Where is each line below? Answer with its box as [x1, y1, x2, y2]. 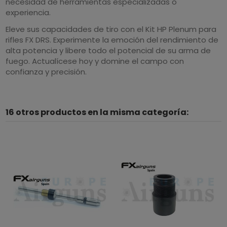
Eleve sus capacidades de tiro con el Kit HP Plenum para [6, 23, 217, 34]
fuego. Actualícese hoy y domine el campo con [6, 55, 184, 66]
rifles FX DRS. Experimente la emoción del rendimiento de [6, 34, 219, 45]
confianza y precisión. [6, 66, 87, 77]
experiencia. [6, 7, 51, 18]
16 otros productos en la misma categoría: [6, 106, 189, 118]
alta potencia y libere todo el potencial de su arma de [6, 45, 211, 56]
